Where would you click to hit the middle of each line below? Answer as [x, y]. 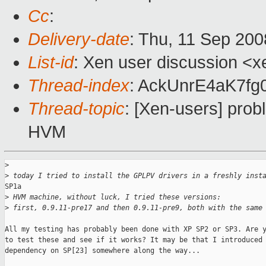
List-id [51, 63]
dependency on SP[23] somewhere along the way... [102, 251]
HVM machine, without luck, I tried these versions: [115, 197]
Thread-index [79, 86]
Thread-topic [76, 109]
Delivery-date [79, 39]
